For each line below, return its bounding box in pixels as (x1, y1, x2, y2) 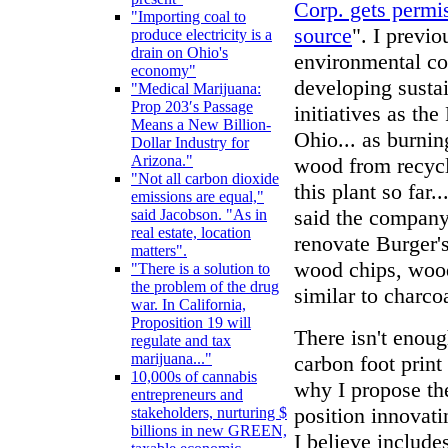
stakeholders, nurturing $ (131, 404, 287, 422)
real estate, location (131, 224, 251, 242)
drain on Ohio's (131, 44, 228, 62)
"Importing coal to (131, 8, 246, 26)
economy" (131, 62, 196, 80)
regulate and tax (131, 332, 231, 350)
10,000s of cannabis (131, 368, 257, 386)
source (294, 22, 352, 48)
